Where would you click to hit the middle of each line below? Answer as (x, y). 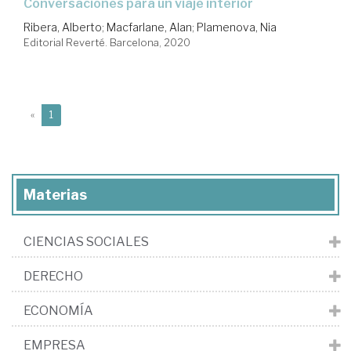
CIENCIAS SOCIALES (86, 241)
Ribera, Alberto (63, 27)
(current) (72, 114)
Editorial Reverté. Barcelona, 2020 (107, 42)
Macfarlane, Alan (149, 27)
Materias (55, 194)
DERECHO (53, 276)
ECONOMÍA (58, 310)
